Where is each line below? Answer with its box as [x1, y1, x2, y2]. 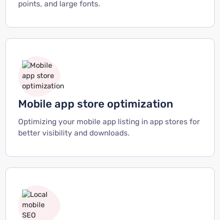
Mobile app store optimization [18, 97, 173, 111]
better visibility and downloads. [18, 129, 130, 138]
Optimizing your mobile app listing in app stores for [18, 117, 200, 127]
